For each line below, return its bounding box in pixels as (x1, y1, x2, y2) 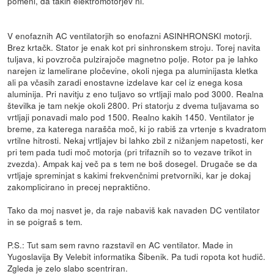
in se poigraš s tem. (7, 215, 83, 228)
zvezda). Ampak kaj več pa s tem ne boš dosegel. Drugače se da (7, 157, 258, 170)
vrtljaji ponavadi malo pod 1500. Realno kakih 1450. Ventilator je (7, 111, 255, 124)
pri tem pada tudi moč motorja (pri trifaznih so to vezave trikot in (7, 146, 253, 158)
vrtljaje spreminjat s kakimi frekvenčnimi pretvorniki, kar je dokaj (7, 169, 251, 182)
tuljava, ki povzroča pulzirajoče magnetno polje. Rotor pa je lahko (7, 53, 259, 65)
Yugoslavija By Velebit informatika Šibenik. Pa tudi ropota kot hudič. (7, 250, 266, 263)
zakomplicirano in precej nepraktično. (7, 180, 151, 193)
